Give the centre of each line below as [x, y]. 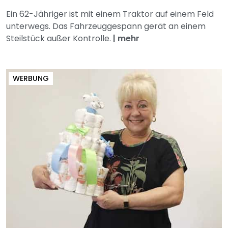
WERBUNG [31, 79]
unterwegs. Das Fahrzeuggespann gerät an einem [106, 26]
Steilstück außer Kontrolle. [60, 39]
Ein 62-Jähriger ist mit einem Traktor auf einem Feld [110, 14]
